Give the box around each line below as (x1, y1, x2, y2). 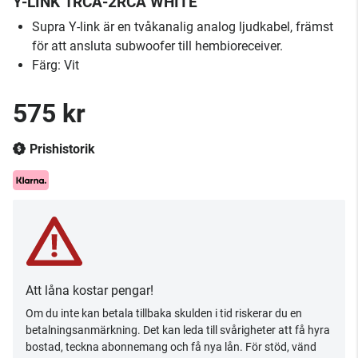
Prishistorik (30, 141, 95, 157)
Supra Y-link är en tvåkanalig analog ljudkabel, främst (32, 19, 333, 34)
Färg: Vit (32, 58, 79, 73)
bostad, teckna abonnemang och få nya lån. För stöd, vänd (26, 340, 316, 353)
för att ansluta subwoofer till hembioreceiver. (32, 38, 283, 54)
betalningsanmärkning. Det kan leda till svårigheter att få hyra (26, 324, 330, 336)
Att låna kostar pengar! (26, 283, 153, 298)
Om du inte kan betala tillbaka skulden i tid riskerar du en (26, 307, 302, 320)
